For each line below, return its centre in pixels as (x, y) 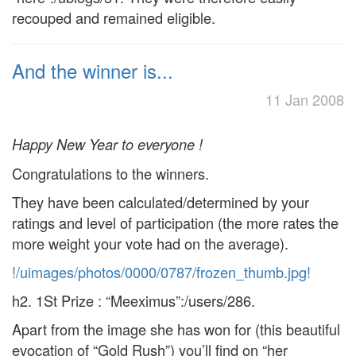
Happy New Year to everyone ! (107, 144)
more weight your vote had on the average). (150, 243)
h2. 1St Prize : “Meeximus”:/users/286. (133, 300)
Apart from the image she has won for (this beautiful (176, 329)
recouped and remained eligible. (114, 17)
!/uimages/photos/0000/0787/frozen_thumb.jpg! (161, 272)
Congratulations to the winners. (110, 173)
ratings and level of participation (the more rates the (175, 222)
